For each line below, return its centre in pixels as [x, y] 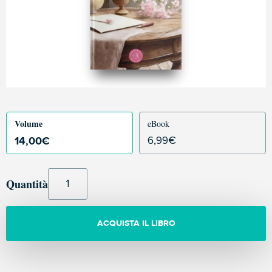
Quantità [27, 184]
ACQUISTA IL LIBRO [136, 223]
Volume [29, 124]
